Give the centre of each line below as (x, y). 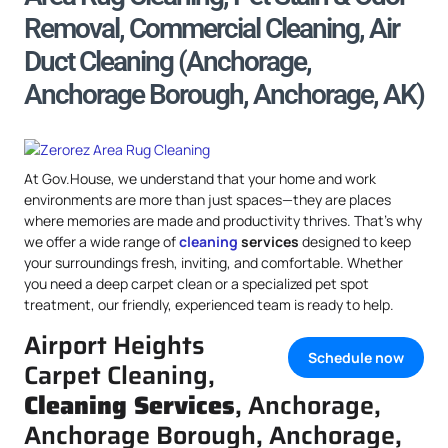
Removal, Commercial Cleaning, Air (211, 28)
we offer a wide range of (101, 241)
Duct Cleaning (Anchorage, (167, 61)
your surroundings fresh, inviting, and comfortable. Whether (213, 262)
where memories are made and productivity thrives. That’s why (223, 220)
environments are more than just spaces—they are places (207, 199)
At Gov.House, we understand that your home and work (200, 178)
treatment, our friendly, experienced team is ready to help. (209, 304)
